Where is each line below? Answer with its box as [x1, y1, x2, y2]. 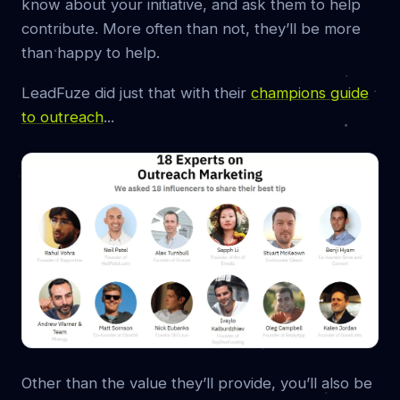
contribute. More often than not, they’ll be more [21, 19, 361, 37]
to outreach [21, 107, 104, 126]
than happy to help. [21, 43, 160, 62]
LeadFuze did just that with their [21, 83, 251, 102]
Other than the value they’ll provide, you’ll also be [21, 373, 372, 392]
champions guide [251, 83, 369, 102]
